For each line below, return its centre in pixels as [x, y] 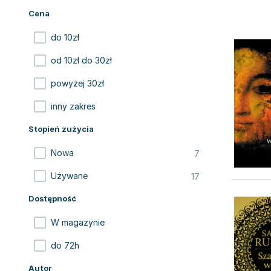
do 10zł [65, 37]
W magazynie [78, 222]
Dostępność [52, 198]
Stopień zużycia [61, 129]
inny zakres [73, 106]
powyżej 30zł [77, 83]
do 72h [65, 245]
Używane [69, 176]
